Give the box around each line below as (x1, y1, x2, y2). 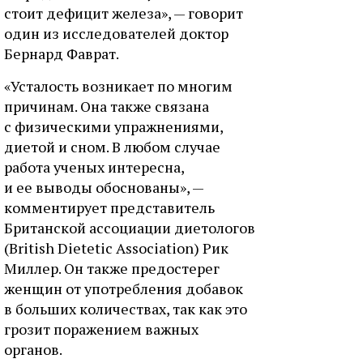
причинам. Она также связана (4, 96, 209, 116)
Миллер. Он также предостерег (4, 258, 220, 278)
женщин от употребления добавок (4, 279, 243, 298)
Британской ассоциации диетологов (4, 218, 255, 237)
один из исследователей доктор (4, 23, 228, 43)
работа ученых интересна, (4, 157, 184, 177)
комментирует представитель (4, 198, 215, 217)
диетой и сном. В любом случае (4, 137, 220, 156)
